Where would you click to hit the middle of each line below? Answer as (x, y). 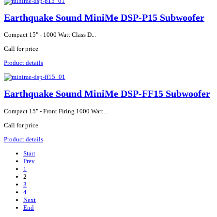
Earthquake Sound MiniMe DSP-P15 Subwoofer (104, 18)
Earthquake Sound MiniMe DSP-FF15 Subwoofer (107, 94)
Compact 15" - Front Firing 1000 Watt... (56, 111)
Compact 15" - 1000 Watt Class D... (50, 35)
